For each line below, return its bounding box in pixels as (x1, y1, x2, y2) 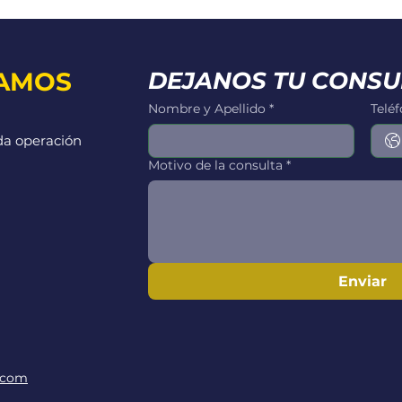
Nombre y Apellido (148, 100, 266, 117)
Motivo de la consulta (148, 157, 283, 173)
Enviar (337, 273, 387, 290)
